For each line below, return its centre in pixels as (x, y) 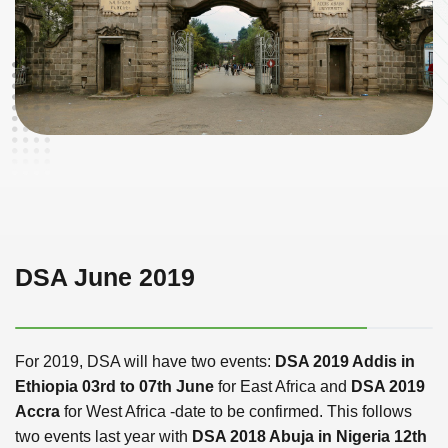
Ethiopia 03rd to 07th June (114, 386)
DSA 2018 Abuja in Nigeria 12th (309, 436)
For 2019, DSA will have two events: (145, 361)
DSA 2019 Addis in (345, 361)
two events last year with (103, 436)
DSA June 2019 (105, 276)
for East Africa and (282, 386)
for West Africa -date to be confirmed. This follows (236, 411)
